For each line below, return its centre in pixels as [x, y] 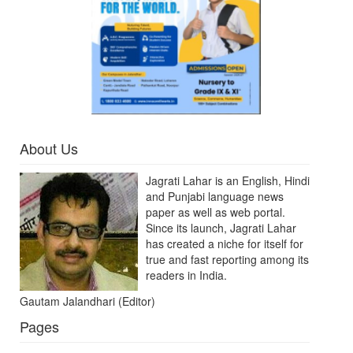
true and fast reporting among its [227, 260]
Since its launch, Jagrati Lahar [221, 228]
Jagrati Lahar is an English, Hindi [228, 181]
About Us [49, 149]
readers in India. [186, 275]
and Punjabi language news [215, 197]
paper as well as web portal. [216, 212]
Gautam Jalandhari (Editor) [87, 301]
